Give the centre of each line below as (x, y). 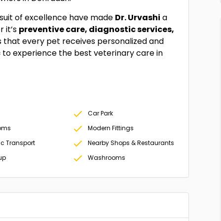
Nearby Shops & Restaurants (131, 143)
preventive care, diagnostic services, (97, 29)
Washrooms (106, 158)
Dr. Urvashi (138, 18)
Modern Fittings (110, 128)
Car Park (100, 113)
